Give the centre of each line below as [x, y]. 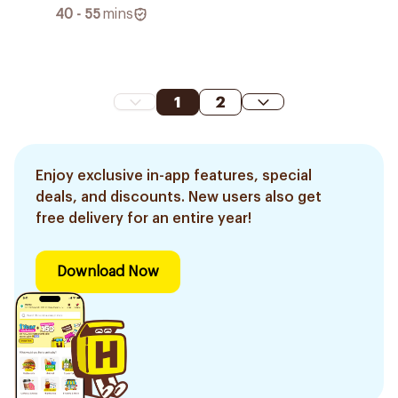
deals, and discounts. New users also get [179, 197]
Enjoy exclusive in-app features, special [174, 175]
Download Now [108, 271]
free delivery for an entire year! [143, 218]
